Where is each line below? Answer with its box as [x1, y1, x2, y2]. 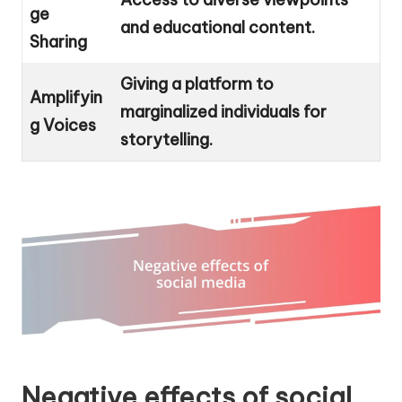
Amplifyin [30, 87, 102, 109]
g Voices [30, 115, 96, 136]
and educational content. [120, 17, 315, 39]
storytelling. [120, 129, 213, 151]
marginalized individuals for [120, 101, 327, 123]
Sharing [30, 31, 87, 53]
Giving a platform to [120, 74, 274, 95]
